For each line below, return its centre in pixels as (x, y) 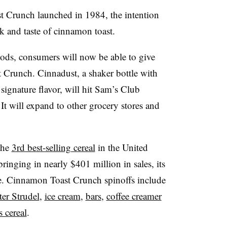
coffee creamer (134, 196)
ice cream (62, 196)
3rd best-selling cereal (53, 147)
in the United (121, 147)
